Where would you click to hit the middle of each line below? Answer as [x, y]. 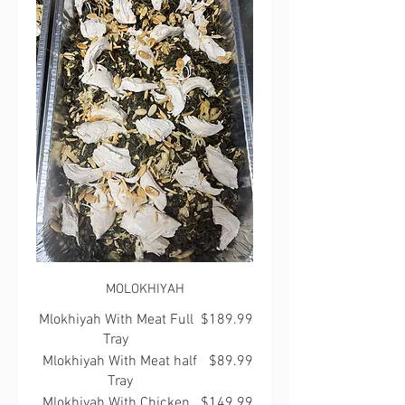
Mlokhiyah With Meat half [120, 361]
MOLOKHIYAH [145, 289]
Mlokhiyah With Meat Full [116, 320]
